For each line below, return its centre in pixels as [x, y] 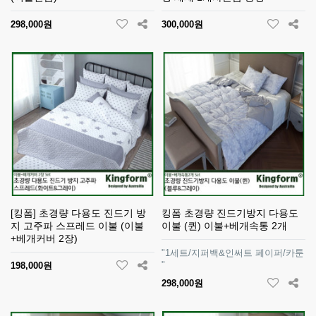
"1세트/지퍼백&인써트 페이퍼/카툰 [233, 253]
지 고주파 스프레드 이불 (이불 [77, 226]
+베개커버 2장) [44, 238]
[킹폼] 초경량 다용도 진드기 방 [78, 213]
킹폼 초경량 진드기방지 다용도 [230, 213]
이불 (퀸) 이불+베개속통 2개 [224, 226]
